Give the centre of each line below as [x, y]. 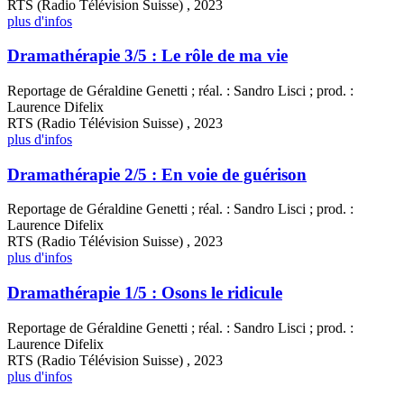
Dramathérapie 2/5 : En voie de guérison [157, 174]
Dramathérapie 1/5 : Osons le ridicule [145, 293]
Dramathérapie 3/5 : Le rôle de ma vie [147, 56]
